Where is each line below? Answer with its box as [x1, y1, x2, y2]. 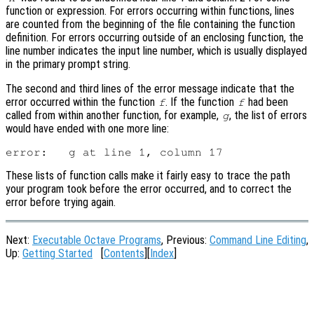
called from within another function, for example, [6, 109, 221, 123]
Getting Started [22, 247, 93, 261]
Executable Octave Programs [32, 233, 161, 247]
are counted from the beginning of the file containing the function [6, 18, 295, 32]
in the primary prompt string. [6, 57, 130, 71]
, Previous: [161, 233, 210, 247]
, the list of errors [229, 109, 308, 123]
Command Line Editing [210, 233, 306, 247]
